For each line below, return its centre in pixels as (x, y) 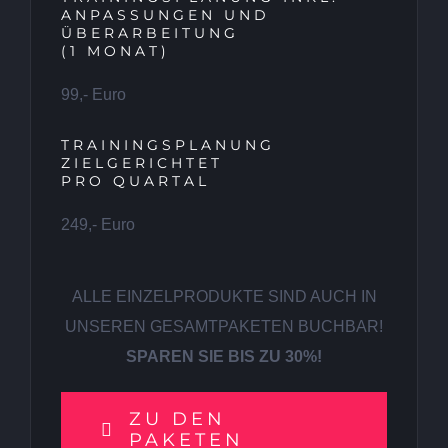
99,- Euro (93, 95)
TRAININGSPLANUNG (168, 145)
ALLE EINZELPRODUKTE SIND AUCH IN (224, 297)
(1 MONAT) (115, 51)
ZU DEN (177, 419)
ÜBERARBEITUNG (150, 33)
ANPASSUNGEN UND (165, 15)
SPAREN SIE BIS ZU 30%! (224, 357)
